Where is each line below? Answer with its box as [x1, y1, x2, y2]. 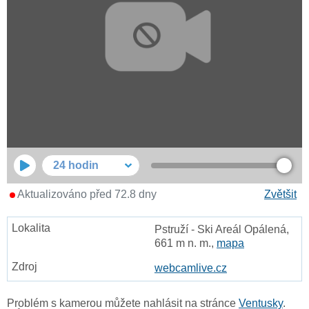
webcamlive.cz [154, 262, 227, 275]
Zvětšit [264, 188, 297, 201]
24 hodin [53, 159, 99, 172]
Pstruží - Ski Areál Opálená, [154, 223, 289, 236]
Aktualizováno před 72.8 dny [15, 188, 157, 201]
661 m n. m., [154, 237, 217, 250]
